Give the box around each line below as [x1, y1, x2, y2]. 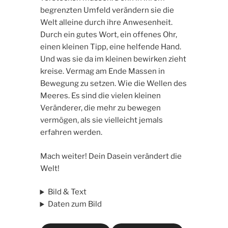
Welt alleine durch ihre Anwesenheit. [40, 18, 173, 27]
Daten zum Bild [48, 199, 102, 209]
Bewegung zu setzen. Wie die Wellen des [40, 79, 187, 89]
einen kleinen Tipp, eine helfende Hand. [40, 42, 181, 52]
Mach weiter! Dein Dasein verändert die [40, 151, 182, 161]
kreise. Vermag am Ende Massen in [40, 67, 165, 76]
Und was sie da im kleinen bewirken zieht [40, 54, 186, 64]
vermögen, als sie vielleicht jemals [40, 116, 163, 125]
